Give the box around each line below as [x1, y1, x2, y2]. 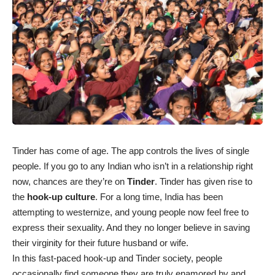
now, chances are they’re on [12, 176, 127, 187]
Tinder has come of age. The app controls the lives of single [12, 145, 249, 156]
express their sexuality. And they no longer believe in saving [12, 222, 250, 233]
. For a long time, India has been [95, 191, 223, 202]
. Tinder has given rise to [155, 176, 252, 187]
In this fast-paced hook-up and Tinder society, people [12, 252, 222, 263]
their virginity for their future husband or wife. [12, 237, 188, 248]
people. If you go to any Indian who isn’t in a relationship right [12, 160, 253, 171]
